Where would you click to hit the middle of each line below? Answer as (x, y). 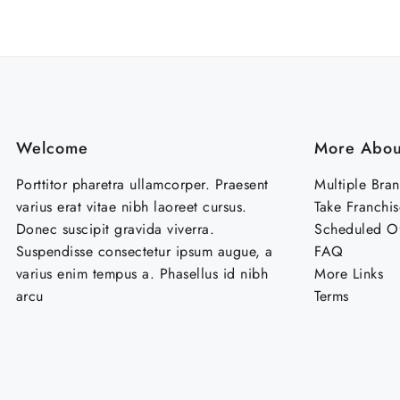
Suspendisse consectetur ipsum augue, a (144, 251)
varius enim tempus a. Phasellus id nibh (142, 273)
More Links (349, 273)
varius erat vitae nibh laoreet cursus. (131, 206)
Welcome (52, 148)
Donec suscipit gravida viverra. (115, 229)
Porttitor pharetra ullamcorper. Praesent (142, 184)
